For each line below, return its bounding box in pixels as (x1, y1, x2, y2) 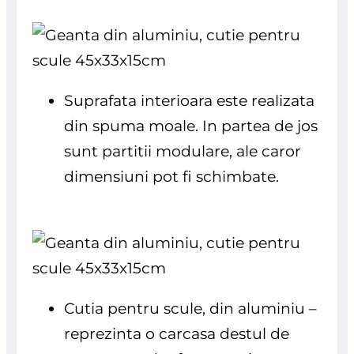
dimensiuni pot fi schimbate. (64, 167, 280, 186)
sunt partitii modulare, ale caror (64, 141, 302, 161)
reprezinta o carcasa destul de (64, 323, 290, 343)
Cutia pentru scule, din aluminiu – (64, 298, 318, 318)
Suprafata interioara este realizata (64, 91, 315, 111)
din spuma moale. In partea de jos (64, 116, 318, 136)
